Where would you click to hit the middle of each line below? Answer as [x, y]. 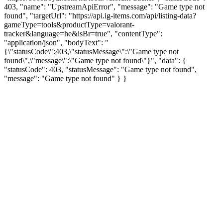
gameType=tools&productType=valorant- [69, 24]
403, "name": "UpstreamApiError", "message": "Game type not [104, 6]
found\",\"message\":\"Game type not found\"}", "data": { [95, 60]
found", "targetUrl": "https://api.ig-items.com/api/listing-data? [100, 15]
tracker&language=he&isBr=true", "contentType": [83, 33]
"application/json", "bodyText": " [56, 42]
